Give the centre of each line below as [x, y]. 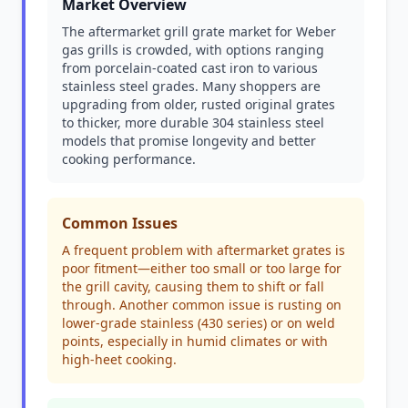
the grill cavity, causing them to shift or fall [193, 286]
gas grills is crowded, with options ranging [193, 50]
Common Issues [120, 223]
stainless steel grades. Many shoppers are [191, 86]
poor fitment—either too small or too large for [202, 268]
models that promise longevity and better [189, 141]
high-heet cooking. [119, 359]
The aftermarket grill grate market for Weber [199, 31]
